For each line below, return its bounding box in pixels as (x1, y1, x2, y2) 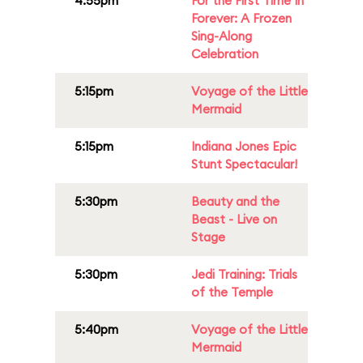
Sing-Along (191, 28, 252, 44)
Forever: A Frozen (191, 11, 292, 26)
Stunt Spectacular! (191, 156, 297, 172)
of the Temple (191, 284, 273, 300)
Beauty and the (191, 194, 280, 209)
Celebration (191, 46, 258, 62)
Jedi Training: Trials (191, 267, 297, 282)
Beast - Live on (191, 211, 277, 227)
